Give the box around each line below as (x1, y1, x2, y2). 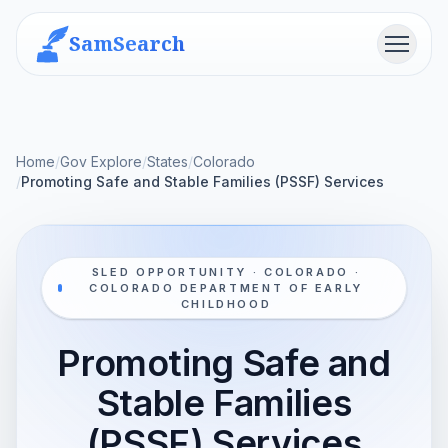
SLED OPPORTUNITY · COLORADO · (91, 265, 361, 279)
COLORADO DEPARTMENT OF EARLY (89, 281, 363, 295)
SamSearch (69, 30, 185, 57)
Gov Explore (60, 153, 142, 170)
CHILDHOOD (180, 297, 272, 311)
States (147, 153, 188, 170)
